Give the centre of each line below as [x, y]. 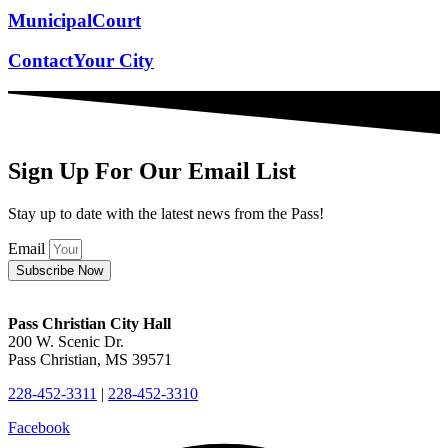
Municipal [50, 20]
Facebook [39, 428]
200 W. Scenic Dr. [66, 342]
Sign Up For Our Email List [152, 171]
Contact [40, 61]
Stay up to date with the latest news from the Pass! [166, 214]
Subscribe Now [59, 271]
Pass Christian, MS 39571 [90, 360]
